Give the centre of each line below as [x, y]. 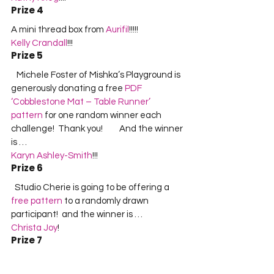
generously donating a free [68, 88]
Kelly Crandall [39, 43]
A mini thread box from [58, 30]
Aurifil [117, 30]
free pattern [37, 201]
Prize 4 [27, 10]
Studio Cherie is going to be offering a [93, 187]
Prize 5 [27, 55]
